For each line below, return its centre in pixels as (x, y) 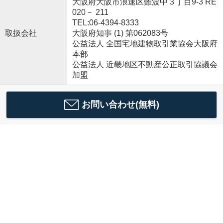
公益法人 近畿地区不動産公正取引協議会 (145, 64)
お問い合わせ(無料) (120, 104)
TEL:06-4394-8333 (105, 23)
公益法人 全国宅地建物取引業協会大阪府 (145, 44)
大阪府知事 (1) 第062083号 (120, 33)
